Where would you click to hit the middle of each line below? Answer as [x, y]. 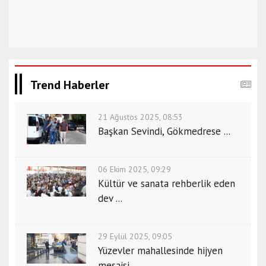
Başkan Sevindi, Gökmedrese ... [164, 131]
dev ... [110, 198]
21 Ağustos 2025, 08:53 [140, 117]
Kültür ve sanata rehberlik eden [167, 183]
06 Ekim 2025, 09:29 [134, 169]
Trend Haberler [70, 85]
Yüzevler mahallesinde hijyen [160, 251]
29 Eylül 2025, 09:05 [135, 236]
